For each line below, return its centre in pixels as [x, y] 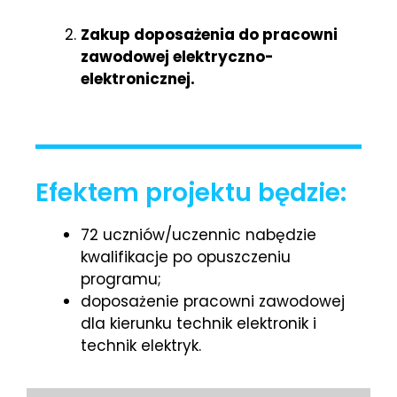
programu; [121, 279]
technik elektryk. [141, 345]
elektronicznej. [138, 79]
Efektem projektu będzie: [191, 192]
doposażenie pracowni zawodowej [213, 301]
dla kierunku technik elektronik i [198, 323]
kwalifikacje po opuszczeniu [186, 257]
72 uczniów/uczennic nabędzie [198, 234]
